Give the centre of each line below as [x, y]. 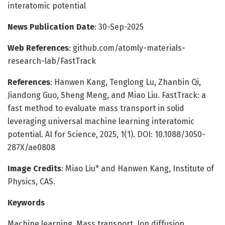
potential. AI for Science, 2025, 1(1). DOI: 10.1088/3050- [106, 134]
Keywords [26, 202]
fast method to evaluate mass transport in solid [96, 108]
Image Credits [34, 168]
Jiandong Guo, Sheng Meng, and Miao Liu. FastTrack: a [107, 95]
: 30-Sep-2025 [119, 27]
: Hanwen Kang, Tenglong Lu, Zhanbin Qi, [126, 82]
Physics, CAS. [31, 181]
